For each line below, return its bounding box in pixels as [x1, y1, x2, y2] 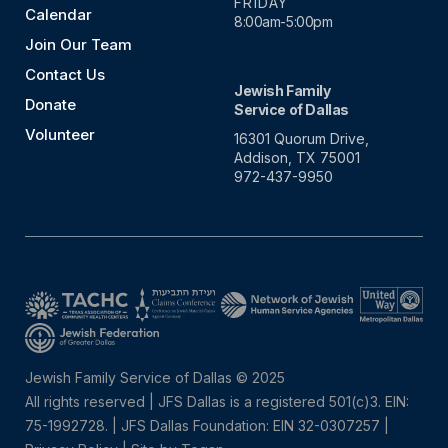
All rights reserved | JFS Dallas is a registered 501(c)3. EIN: [25, 393, 409, 410]
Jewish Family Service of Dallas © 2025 [25, 369, 285, 386]
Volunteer [25, 125, 95, 144]
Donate [25, 95, 76, 114]
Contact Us [25, 65, 105, 84]
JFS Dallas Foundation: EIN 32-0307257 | [117, 417, 389, 434]
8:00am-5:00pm [234, 13, 333, 30]
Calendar [25, 5, 92, 24]
